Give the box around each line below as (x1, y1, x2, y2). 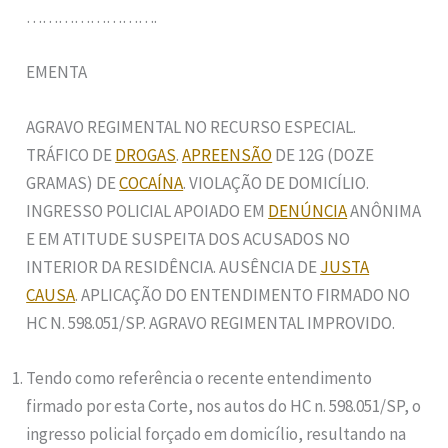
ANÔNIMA (347, 200, 422, 222)
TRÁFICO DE (26, 144, 116, 166)
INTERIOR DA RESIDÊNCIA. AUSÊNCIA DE (26, 256, 321, 278)
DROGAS (115, 144, 177, 166)
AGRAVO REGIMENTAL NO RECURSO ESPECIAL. (26, 116, 357, 138)
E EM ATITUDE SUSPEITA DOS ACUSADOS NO (26, 228, 351, 250)
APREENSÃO (182, 144, 273, 166)
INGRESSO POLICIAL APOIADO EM (26, 200, 269, 222)
